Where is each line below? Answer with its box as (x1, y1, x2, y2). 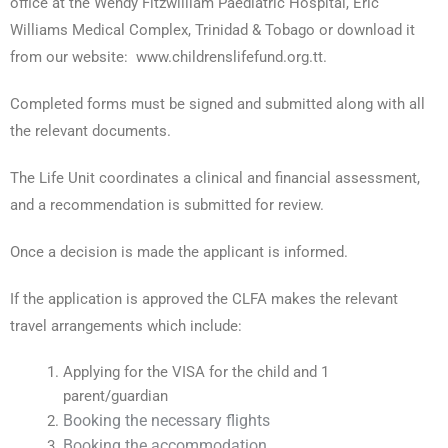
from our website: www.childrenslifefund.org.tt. (10, 48, 327, 67)
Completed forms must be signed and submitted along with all (10, 95, 425, 114)
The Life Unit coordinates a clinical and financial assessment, (10, 169, 420, 188)
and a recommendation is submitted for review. (10, 196, 324, 215)
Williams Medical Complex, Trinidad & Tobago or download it (10, 21, 415, 40)
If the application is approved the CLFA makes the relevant (10, 290, 398, 309)
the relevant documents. (10, 122, 171, 141)
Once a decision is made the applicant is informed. (10, 243, 348, 262)
